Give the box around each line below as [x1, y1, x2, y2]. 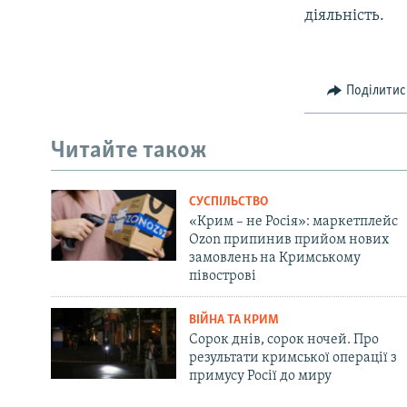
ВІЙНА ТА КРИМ [188, 313, 279, 328]
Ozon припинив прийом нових [188, 233, 389, 248]
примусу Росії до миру [188, 369, 332, 384]
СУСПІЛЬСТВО [188, 195, 268, 210]
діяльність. [304, 7, 385, 25]
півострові [188, 269, 256, 284]
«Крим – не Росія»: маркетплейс [188, 214, 398, 230]
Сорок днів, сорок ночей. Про [188, 333, 379, 348]
